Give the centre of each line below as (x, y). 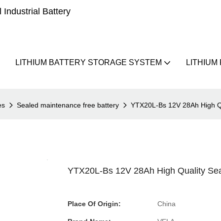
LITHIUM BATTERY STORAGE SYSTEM (88, 62)
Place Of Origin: (94, 203)
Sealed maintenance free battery (68, 105)
